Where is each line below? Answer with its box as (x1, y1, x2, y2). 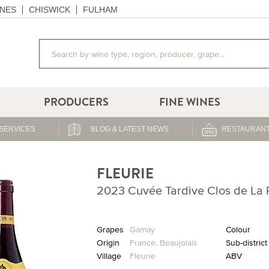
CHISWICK (29, 5, 70, 14)
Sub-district (225, 237, 267, 249)
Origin (96, 237, 119, 249)
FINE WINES (159, 95, 221, 109)
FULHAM (83, 5, 118, 14)
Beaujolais (159, 237, 198, 249)
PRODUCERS (44, 95, 109, 109)
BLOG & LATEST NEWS (90, 125, 169, 133)
